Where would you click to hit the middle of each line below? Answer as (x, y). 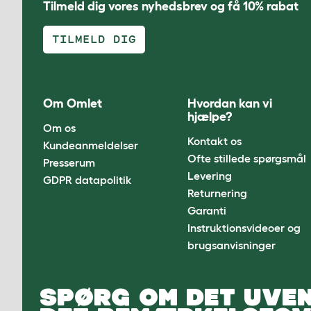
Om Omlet (73, 104)
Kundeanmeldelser (91, 145)
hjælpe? (210, 117)
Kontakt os (215, 141)
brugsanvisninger (232, 245)
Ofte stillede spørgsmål (247, 158)
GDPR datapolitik (87, 179)
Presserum (69, 162)
